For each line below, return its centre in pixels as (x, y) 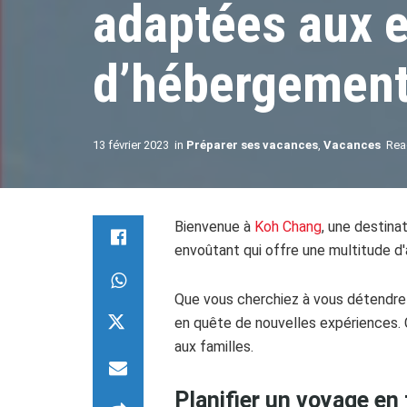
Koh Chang (288, 227)
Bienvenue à (214, 227)
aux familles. (214, 347)
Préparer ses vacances (252, 145)
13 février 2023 (131, 145)
